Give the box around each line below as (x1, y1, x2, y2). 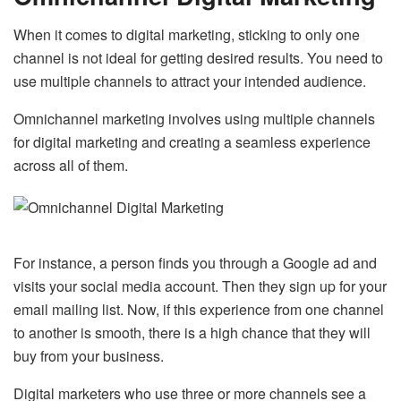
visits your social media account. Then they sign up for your (13, 276, 387, 297)
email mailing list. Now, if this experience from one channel (13, 299, 384, 320)
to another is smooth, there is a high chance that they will (13, 322, 371, 344)
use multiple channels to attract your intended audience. (13, 71, 366, 92)
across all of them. (13, 155, 128, 176)
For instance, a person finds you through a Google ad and (13, 252, 377, 274)
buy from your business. (13, 346, 164, 367)
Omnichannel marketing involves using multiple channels (13, 108, 375, 130)
